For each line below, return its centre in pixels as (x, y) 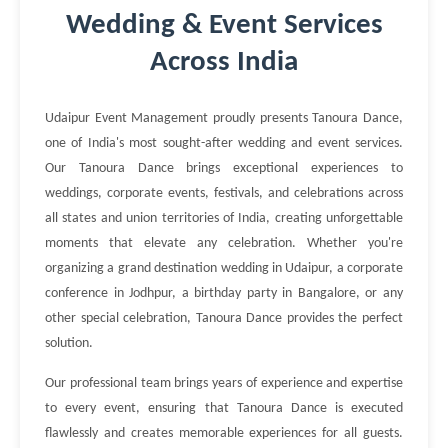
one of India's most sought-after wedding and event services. (224, 143)
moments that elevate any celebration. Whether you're (224, 243)
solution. (69, 343)
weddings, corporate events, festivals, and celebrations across (224, 193)
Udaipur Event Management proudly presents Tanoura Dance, (224, 118)
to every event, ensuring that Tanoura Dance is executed (224, 408)
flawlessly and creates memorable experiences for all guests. (224, 433)
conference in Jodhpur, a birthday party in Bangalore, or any (224, 293)
